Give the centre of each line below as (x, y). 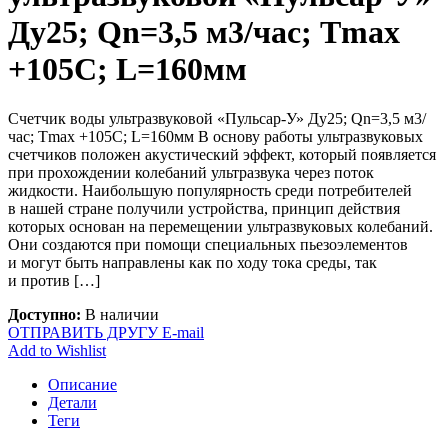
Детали (72, 402)
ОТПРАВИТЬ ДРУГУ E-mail (106, 332)
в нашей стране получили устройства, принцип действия (204, 208)
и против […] (54, 280)
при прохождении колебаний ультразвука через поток (191, 172)
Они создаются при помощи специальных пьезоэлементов (208, 244)
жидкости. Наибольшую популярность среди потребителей (210, 190)
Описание (82, 384)
